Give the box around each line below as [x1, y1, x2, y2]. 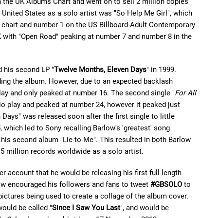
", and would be [120, 203, 169, 212]
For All [175, 89, 196, 97]
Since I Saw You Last [52, 203, 120, 212]
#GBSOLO [150, 180, 182, 189]
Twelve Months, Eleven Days [54, 65, 146, 74]
